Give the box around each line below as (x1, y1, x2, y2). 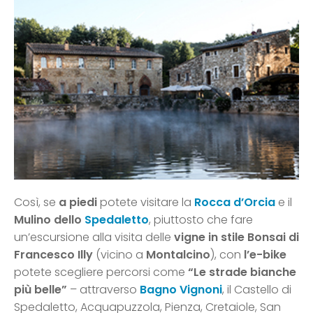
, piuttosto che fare (149, 211, 253, 228)
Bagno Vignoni (140, 281, 222, 298)
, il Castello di (222, 281, 291, 298)
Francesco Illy (14, 246, 93, 263)
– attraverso (67, 281, 140, 298)
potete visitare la (97, 194, 194, 210)
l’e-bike (244, 246, 286, 263)
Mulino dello (14, 211, 85, 228)
